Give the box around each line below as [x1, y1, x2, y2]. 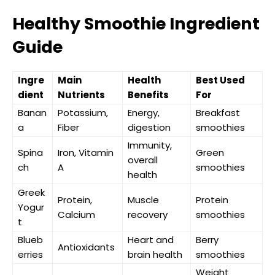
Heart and [128, 233, 174, 246]
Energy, [128, 106, 160, 119]
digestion [128, 120, 171, 134]
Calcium [58, 207, 95, 221]
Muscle [128, 193, 159, 206]
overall [128, 153, 158, 166]
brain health [128, 247, 182, 261]
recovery [128, 207, 168, 221]
